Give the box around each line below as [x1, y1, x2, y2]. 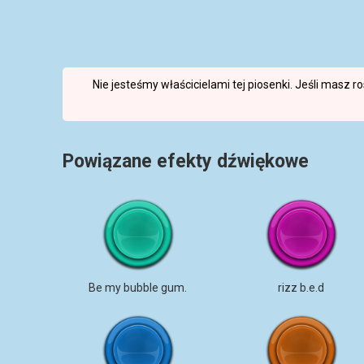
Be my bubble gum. [89, 281, 188, 294]
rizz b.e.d [278, 281, 325, 294]
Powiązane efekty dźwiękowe [63, 150, 309, 172]
